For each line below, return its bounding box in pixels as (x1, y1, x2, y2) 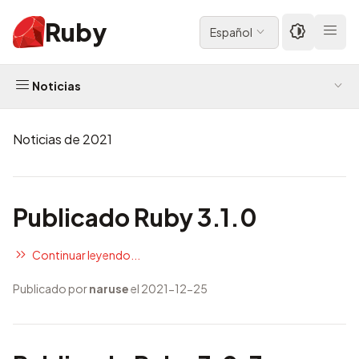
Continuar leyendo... (32, 247, 140, 262)
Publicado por (13, 281, 89, 296)
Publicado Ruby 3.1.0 (13, 202, 257, 232)
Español (210, 24, 252, 39)
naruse (89, 281, 129, 296)
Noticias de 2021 (13, 131, 112, 147)
